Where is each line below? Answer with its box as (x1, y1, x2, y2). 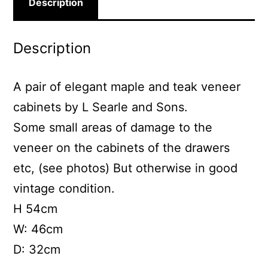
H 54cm (13, 202, 58, 217)
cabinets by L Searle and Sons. (13, 100, 188, 115)
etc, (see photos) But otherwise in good (13, 161, 238, 176)
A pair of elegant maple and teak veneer (13, 80, 241, 95)
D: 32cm (13, 242, 61, 257)
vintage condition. (13, 181, 115, 196)
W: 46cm (13, 222, 63, 237)
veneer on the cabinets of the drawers (13, 141, 230, 156)
